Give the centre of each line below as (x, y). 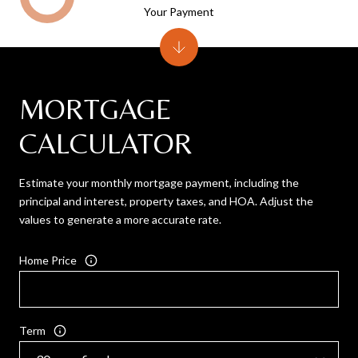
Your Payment (179, 12)
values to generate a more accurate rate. (120, 220)
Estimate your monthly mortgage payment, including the (159, 183)
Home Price (48, 261)
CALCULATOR (106, 144)
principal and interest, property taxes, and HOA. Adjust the (166, 201)
